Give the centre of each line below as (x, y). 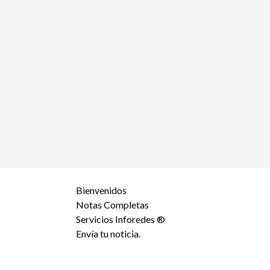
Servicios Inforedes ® (121, 219)
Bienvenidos (101, 190)
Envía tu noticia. (108, 234)
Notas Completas (112, 205)
